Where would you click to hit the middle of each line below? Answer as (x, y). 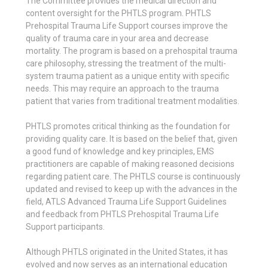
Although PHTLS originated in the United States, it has (127, 252)
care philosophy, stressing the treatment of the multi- (126, 63)
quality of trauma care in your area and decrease (117, 38)
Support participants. (65, 226)
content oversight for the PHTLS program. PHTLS (118, 13)
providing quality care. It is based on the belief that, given (132, 138)
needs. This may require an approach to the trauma (122, 88)
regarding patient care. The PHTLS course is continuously (133, 176)
